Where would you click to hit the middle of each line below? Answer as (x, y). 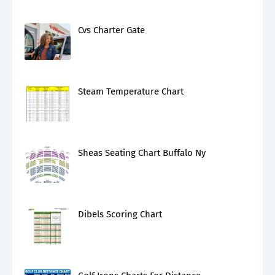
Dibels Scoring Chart (120, 214)
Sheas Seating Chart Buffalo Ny (142, 153)
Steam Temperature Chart (131, 91)
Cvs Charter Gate (111, 30)
